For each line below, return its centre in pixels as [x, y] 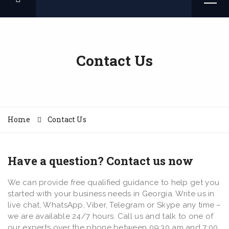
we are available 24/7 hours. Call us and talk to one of [111, 216]
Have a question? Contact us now [100, 161]
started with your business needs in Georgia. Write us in [111, 194]
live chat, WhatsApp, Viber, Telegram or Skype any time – [114, 205]
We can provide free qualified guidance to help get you [114, 183]
